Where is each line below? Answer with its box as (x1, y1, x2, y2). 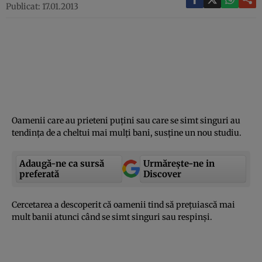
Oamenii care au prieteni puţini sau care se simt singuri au (12, 115, 240, 126)
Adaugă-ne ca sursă (19, 157, 104, 169)
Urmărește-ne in (143, 157, 215, 169)
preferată (19, 168, 59, 180)
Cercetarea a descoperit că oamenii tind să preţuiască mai (12, 199, 235, 210)
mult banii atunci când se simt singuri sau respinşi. (12, 211, 214, 222)
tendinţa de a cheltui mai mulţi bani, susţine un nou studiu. (12, 127, 242, 138)
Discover (143, 168, 181, 180)
